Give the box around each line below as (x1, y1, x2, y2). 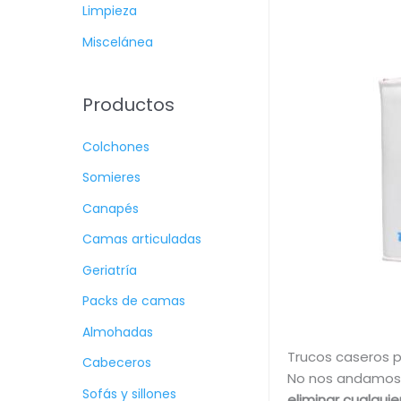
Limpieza (82, 2, 137, 21)
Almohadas (82, 322, 153, 341)
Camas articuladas (82, 230, 201, 249)
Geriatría (82, 260, 137, 279)
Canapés (82, 199, 139, 218)
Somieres (82, 168, 141, 187)
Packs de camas (82, 292, 185, 311)
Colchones (82, 137, 149, 156)
